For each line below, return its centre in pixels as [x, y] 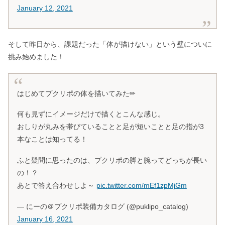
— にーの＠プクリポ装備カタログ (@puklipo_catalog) [102, 206]
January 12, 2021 [45, 8]
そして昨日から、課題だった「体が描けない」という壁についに [110, 44]
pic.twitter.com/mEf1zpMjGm [141, 186]
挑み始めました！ [36, 57]
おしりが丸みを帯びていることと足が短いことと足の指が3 [110, 127]
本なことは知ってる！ [52, 139]
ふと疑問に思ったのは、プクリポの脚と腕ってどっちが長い [112, 160]
